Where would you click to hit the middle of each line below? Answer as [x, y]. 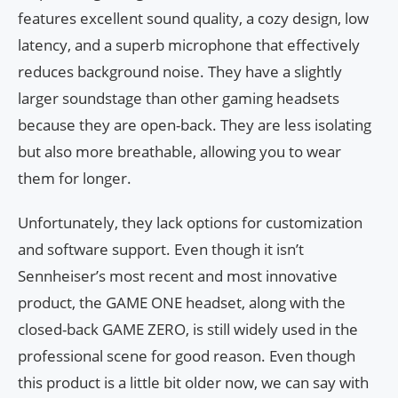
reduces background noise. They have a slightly [180, 72]
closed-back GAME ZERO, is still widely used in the [188, 330]
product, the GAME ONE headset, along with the [182, 303]
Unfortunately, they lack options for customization [190, 223]
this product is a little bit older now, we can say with [193, 383]
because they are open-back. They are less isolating [195, 125]
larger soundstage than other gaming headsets [179, 99]
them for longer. [75, 179]
